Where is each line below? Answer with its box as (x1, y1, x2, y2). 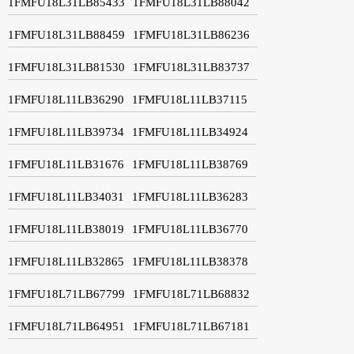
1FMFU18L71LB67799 (8, 287, 125, 300)
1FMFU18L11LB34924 (132, 125, 248, 138)
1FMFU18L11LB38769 (132, 157, 248, 171)
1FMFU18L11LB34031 (8, 190, 124, 203)
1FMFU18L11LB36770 (132, 222, 248, 235)
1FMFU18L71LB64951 (8, 319, 125, 333)
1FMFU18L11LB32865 (8, 254, 124, 268)
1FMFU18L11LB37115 (132, 92, 247, 106)
